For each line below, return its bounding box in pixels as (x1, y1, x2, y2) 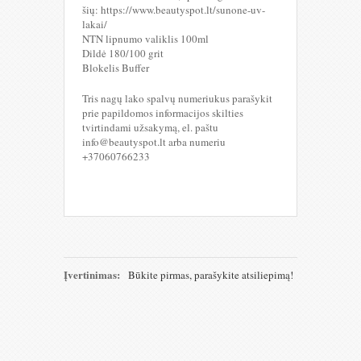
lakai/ (82, 16, 107, 31)
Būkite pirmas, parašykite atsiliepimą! (128, 267, 293, 282)
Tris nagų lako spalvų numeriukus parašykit (82, 90, 272, 106)
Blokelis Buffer (82, 60, 149, 75)
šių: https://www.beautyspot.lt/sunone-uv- (82, 2, 265, 17)
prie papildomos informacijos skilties (82, 105, 243, 120)
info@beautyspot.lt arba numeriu (82, 134, 226, 149)
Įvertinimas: (64, 266, 120, 282)
